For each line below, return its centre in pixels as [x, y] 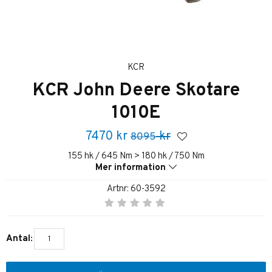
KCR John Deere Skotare [136, 90]
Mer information [131, 168]
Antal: [19, 239]
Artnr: [118, 189]
